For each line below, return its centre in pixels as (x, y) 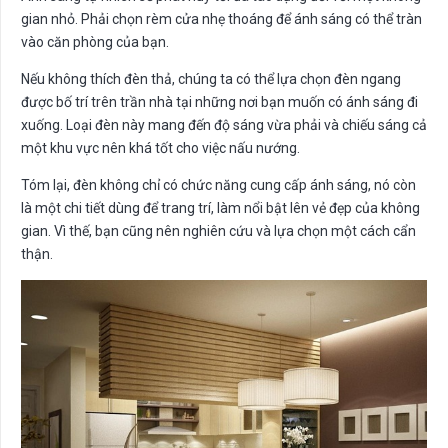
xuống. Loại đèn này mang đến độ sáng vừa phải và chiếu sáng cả (224, 124)
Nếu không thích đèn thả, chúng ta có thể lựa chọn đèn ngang (211, 78)
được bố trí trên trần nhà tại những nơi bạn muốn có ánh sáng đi (219, 101)
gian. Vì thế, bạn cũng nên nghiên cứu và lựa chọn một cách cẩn (218, 230)
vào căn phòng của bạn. (95, 41)
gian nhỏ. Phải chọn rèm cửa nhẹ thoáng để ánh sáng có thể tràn (221, 18)
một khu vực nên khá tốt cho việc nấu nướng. (160, 147)
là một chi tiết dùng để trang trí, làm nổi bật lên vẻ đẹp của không (220, 207)
